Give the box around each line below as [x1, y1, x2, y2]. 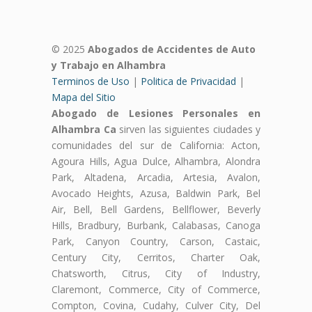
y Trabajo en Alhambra [52, 58, 166, 72]
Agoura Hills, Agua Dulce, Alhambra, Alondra [52, 154, 260, 168]
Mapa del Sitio [52, 90, 116, 104]
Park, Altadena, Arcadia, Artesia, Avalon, [52, 170, 260, 184]
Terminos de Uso [52, 74, 130, 88]
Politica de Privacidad [141, 74, 236, 88]
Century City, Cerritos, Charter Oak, [52, 250, 260, 264]
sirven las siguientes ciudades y [116, 122, 260, 136]
